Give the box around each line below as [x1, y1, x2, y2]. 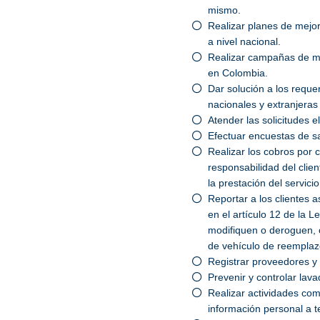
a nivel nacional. [208, 36, 281, 48]
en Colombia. [208, 67, 269, 79]
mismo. [208, 4, 241, 16]
